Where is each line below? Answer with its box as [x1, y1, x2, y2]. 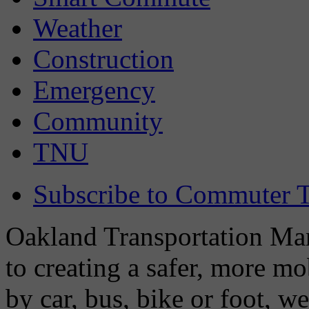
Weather [33, 13, 122, 43]
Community [33, 106, 163, 137]
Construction [33, 44, 174, 74]
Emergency [33, 75, 155, 106]
